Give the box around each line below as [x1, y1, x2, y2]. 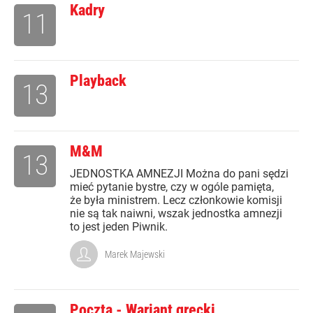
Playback [70, 72, 126, 90]
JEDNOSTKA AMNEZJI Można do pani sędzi [70, 167, 289, 181]
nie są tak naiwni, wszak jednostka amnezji [70, 207, 282, 221]
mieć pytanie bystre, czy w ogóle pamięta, [70, 180, 274, 194]
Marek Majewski [105, 249, 165, 261]
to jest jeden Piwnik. [70, 220, 168, 234]
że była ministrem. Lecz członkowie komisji [70, 194, 282, 208]
